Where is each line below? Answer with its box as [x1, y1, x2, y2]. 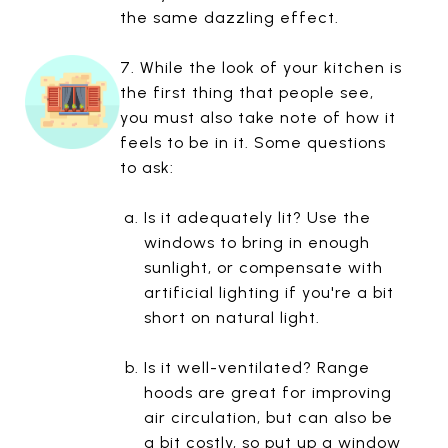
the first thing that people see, [119, 82, 374, 102]
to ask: [119, 157, 174, 177]
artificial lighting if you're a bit [144, 282, 395, 302]
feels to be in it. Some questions [119, 132, 386, 152]
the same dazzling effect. [119, 7, 339, 27]
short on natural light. [144, 307, 321, 327]
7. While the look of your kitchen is [119, 57, 402, 77]
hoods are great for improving [144, 382, 393, 402]
